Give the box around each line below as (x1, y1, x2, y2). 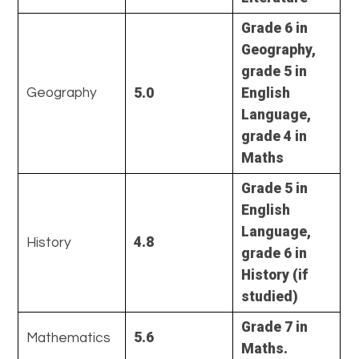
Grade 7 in (241, 318, 309, 335)
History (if (241, 266, 309, 283)
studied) (241, 288, 299, 305)
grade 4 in (241, 127, 308, 144)
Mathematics (26, 330, 111, 345)
